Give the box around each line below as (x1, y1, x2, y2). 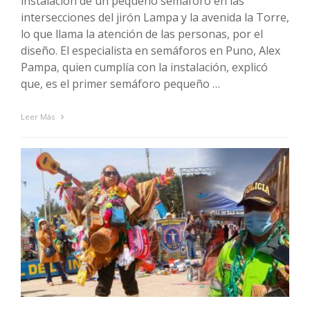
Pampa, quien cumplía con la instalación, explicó (21, 60, 268, 75)
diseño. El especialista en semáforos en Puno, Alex (21, 43, 280, 59)
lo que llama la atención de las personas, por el (21, 26, 263, 42)
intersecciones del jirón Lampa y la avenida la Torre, (21, 10, 289, 26)
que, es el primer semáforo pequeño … (21, 76, 220, 92)
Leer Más (21, 111, 57, 122)
